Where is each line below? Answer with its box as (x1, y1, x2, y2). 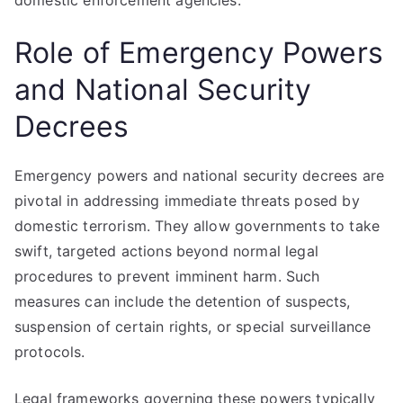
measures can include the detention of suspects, (14, 292, 351, 310)
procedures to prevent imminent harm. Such (14, 267, 320, 285)
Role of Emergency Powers (14, 35, 383, 70)
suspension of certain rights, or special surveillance (14, 318, 372, 336)
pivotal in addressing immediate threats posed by (14, 192, 360, 210)
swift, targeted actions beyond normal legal (14, 242, 318, 260)
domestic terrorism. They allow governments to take (14, 217, 381, 235)
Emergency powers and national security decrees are (14, 166, 385, 184)
